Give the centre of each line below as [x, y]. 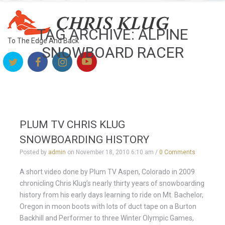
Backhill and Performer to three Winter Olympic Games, [107, 218]
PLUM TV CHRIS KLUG [72, 125]
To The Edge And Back [43, 41]
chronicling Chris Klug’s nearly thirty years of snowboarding [112, 183]
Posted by [34, 152]
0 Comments [177, 152]
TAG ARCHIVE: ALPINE [113, 34]
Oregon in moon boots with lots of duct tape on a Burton [108, 206]
